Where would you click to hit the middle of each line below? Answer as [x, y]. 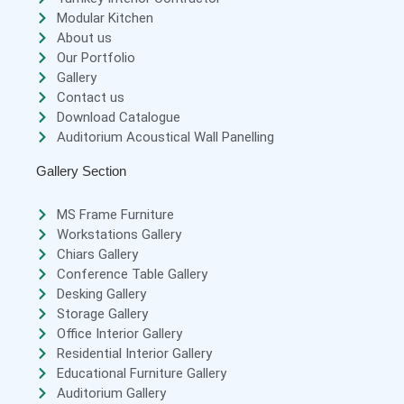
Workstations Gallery [119, 234]
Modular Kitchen [105, 18]
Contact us [90, 98]
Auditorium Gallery [111, 393]
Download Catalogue [118, 118]
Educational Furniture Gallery [141, 373]
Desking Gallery [101, 294]
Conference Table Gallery [132, 274]
